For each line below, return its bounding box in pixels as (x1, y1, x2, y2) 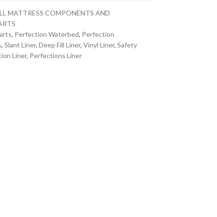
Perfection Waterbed (15, 30, 79, 39)
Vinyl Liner (83, 41, 115, 49)
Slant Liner (4, 41, 36, 49)
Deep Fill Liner (39, 41, 81, 49)
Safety (117, 41, 138, 49)
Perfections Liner (30, 51, 82, 60)
